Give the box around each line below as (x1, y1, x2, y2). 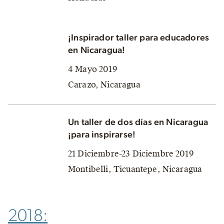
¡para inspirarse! (68, 130, 136, 139)
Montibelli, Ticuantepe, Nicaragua (68, 163, 202, 174)
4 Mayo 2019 (68, 63, 117, 74)
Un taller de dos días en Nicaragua (68, 117, 208, 127)
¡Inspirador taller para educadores (68, 33, 209, 42)
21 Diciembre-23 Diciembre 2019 (68, 148, 194, 159)
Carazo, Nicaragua (68, 79, 140, 90)
